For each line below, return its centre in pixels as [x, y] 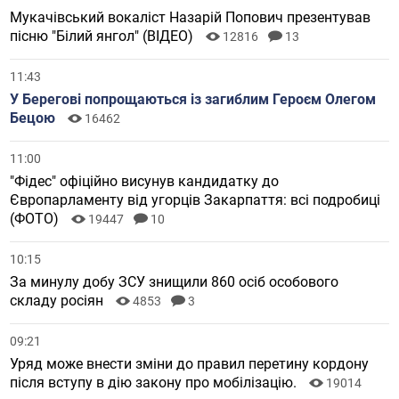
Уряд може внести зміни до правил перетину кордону [190, 364]
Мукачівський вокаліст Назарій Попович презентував [191, 18]
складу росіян [59, 301]
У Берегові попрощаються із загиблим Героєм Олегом [193, 100]
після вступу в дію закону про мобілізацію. [155, 383]
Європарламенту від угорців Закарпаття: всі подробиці [195, 200]
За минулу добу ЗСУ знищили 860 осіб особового [175, 282]
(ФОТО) [37, 219]
